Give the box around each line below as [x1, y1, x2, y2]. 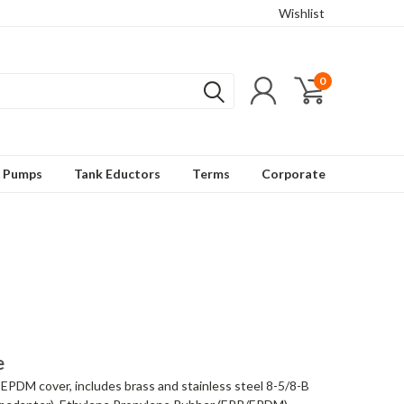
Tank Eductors [74, 166, 161, 181]
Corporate [262, 166, 326, 181]
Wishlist [279, 5, 325, 21]
